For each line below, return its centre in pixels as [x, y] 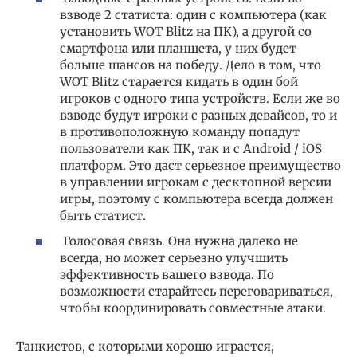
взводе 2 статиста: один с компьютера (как [193, 15]
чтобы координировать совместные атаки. [193, 308]
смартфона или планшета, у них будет [178, 49]
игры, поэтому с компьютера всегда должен [196, 199]
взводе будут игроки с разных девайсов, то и [198, 116]
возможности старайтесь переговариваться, [196, 291]
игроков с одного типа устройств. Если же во [200, 99]
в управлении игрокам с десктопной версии [196, 182]
